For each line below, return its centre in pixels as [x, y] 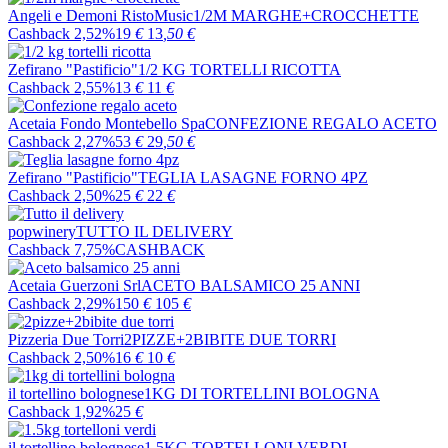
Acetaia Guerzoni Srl [74, 285]
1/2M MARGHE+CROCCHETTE [306, 15]
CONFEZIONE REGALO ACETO [321, 123]
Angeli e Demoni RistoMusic [100, 15]
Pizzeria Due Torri [66, 339]
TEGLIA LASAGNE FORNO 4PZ [253, 177]
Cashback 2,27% [61, 141]
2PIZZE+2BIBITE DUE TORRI [230, 339]
